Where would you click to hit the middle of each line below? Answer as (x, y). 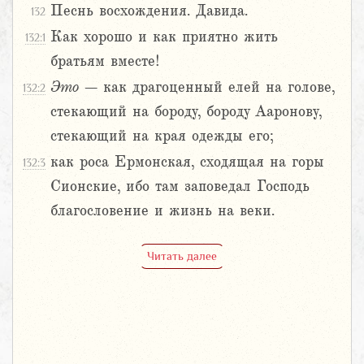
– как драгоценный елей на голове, (207, 87)
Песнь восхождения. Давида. (149, 11)
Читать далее (182, 256)
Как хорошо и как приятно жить (164, 37)
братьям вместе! (105, 61)
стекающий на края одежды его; (162, 136)
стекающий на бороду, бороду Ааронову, (186, 112)
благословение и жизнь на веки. (162, 211)
